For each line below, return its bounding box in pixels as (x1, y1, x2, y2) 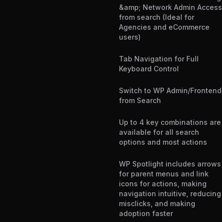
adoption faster (119, 209, 173, 218)
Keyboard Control (119, 64, 179, 73)
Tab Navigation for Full (119, 55, 199, 63)
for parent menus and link (119, 169, 209, 178)
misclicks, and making (119, 199, 195, 208)
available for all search (119, 128, 199, 137)
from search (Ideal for (119, 13, 194, 22)
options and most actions (119, 138, 207, 147)
